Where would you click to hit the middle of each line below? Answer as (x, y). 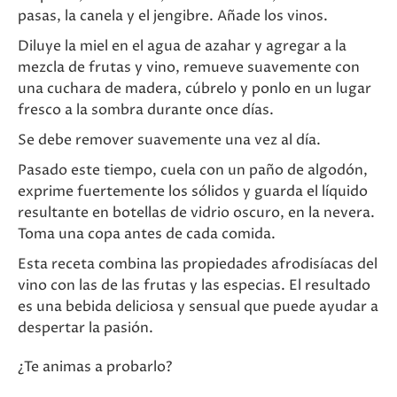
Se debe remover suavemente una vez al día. (169, 140)
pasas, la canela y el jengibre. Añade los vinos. (173, 16)
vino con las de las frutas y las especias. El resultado (194, 285)
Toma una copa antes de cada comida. (147, 234)
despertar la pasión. (86, 328)
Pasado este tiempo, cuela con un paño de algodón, (193, 170)
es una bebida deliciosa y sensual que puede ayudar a (198, 307)
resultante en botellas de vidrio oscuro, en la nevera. (196, 213)
